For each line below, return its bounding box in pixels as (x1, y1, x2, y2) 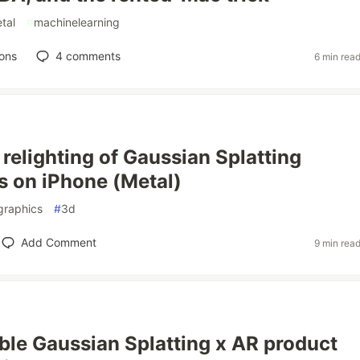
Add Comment (20, 235, 96, 249)
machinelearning (34, 15, 120, 29)
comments (62, 49, 121, 63)
